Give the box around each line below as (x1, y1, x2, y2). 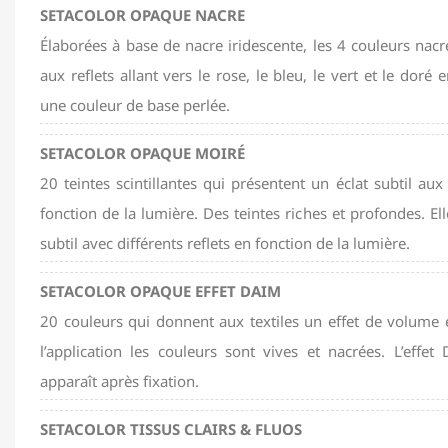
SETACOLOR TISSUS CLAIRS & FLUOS (40, 419, 302, 440)
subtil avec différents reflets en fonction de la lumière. (40, 233, 410, 254)
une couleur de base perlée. (40, 95, 230, 116)
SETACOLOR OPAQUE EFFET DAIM (40, 281, 281, 302)
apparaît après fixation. (40, 371, 199, 392)
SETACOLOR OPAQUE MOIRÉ (40, 143, 245, 164)
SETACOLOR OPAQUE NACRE (40, 5, 245, 26)
